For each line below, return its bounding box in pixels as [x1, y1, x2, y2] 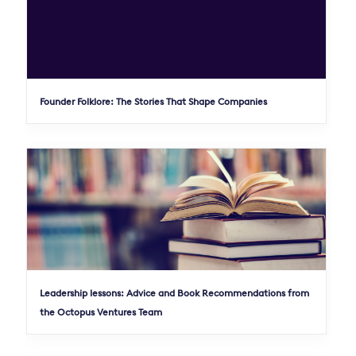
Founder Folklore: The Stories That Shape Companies [40, 96, 267, 107]
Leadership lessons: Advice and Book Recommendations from [40, 288, 309, 299]
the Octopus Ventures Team [40, 307, 162, 318]
